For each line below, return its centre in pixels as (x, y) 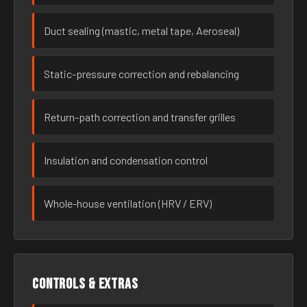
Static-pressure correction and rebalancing (142, 74)
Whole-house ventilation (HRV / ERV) (128, 203)
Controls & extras (85, 284)
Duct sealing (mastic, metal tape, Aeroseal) (142, 30)
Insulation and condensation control (126, 160)
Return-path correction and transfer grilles (140, 117)
